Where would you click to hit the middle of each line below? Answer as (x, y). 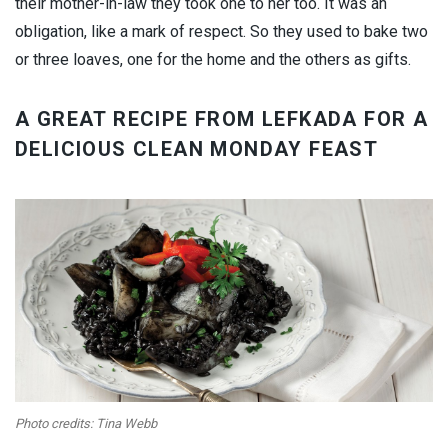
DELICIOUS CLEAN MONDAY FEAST (197, 149)
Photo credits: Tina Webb (86, 424)
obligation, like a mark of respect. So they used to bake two (221, 32)
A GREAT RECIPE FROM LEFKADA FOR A (222, 119)
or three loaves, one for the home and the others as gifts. (213, 60)
